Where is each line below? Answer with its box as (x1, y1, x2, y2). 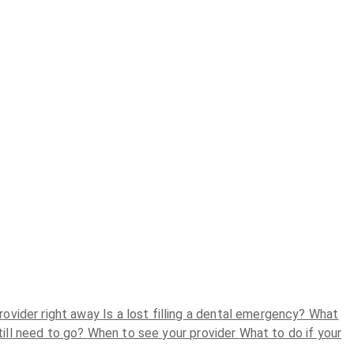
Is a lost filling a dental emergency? (103, 306, 309, 322)
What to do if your (239, 325, 342, 341)
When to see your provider (87, 325, 239, 341)
